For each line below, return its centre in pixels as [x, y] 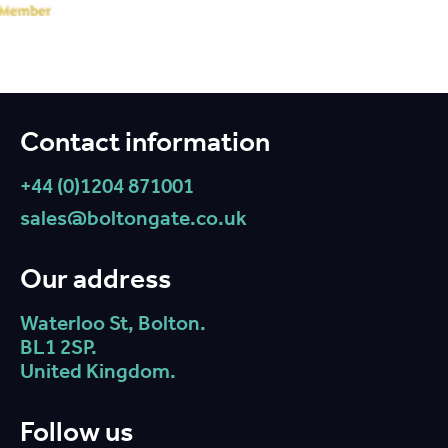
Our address [95, 278]
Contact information [145, 141]
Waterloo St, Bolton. [113, 322]
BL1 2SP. [58, 346]
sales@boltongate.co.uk [133, 217]
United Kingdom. [98, 370]
